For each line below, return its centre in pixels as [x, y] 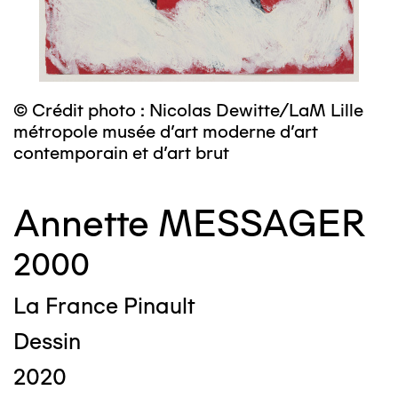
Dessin [47, 341]
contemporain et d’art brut [121, 153]
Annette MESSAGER [189, 223]
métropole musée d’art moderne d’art [166, 131]
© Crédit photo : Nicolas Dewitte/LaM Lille [188, 110]
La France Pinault [104, 306]
